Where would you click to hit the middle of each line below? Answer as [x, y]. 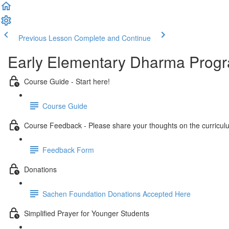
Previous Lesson [45, 38]
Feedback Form [68, 150]
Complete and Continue [112, 38]
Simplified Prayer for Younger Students [87, 213]
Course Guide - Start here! [67, 81]
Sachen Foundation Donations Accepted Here [117, 193]
